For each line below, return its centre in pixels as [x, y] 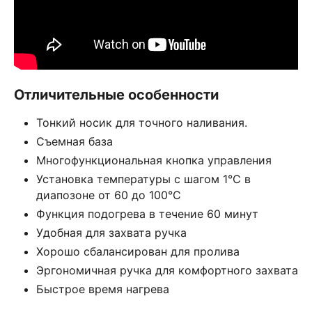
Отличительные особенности [116, 94]
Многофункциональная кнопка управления [154, 160]
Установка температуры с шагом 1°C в [143, 179]
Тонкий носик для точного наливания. [142, 122]
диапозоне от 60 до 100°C [109, 195]
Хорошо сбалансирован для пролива [138, 251]
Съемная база [75, 141]
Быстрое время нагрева [103, 289]
